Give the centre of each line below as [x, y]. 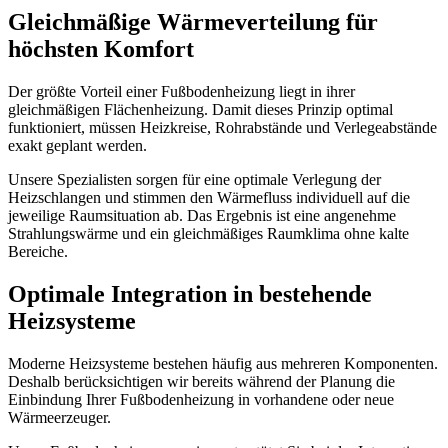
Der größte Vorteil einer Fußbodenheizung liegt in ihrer [181, 92]
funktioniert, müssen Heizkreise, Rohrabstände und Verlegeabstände [222, 128]
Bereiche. [38, 252]
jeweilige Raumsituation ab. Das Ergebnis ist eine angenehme [202, 216]
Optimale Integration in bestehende [190, 294]
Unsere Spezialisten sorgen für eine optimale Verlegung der [194, 180]
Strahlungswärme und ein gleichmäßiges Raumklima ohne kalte [208, 234]
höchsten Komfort [101, 49]
